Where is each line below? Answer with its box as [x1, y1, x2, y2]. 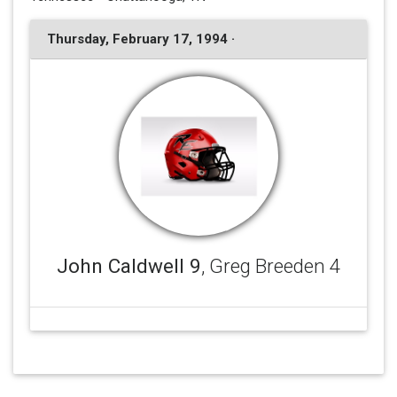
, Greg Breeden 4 [201, 254, 340, 278]
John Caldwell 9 [57, 254, 201, 278]
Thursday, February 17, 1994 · [46, 31, 235, 48]
